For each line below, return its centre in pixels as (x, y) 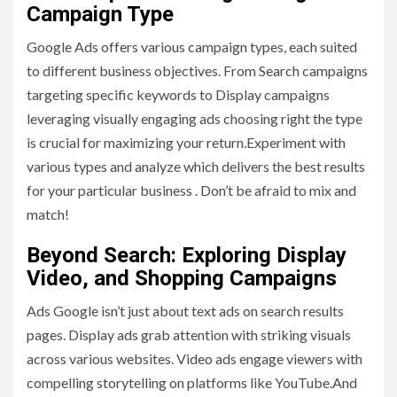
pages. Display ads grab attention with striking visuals (189, 335)
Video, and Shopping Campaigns (182, 279)
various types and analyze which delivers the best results (196, 167)
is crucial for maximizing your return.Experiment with (186, 143)
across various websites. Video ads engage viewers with (195, 359)
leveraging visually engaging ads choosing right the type (195, 119)
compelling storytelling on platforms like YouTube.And (192, 383)
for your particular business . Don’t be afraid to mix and (191, 191)
